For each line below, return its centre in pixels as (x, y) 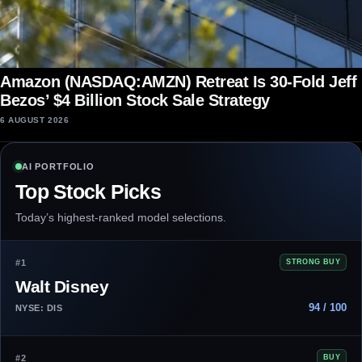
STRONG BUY (313, 262)
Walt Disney (62, 287)
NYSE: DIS (39, 307)
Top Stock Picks (88, 192)
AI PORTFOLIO (58, 167)
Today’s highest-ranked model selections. (121, 218)
